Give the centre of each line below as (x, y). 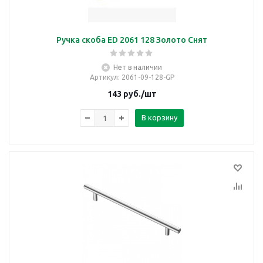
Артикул (104, 77)
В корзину (159, 117)
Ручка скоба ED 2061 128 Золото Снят (132, 40)
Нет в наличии (138, 67)
